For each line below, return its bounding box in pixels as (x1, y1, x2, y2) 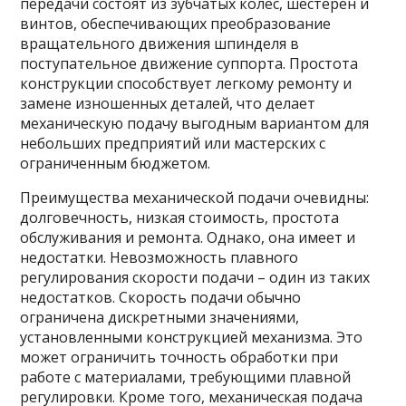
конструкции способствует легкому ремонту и (20, 73, 353, 93)
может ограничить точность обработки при (20, 347, 339, 367)
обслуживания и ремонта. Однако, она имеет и (20, 227, 356, 247)
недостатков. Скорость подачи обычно (20, 287, 302, 307)
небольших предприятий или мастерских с (20, 133, 326, 153)
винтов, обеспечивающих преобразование (20, 14, 332, 34)
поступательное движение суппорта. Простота (20, 53, 359, 73)
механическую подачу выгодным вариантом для (20, 113, 370, 133)
